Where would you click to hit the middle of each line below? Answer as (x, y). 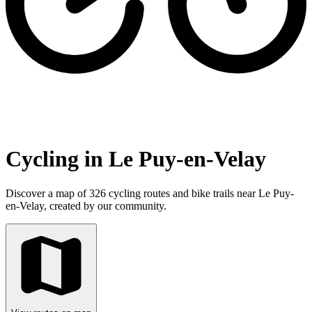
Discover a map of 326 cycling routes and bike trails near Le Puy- (150, 193)
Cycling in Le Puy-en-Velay (136, 159)
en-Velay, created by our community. (86, 205)
